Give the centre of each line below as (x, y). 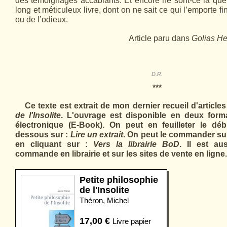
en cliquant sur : (51, 144)
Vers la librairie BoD (136, 144)
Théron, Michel (104, 200)
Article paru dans (160, 38)
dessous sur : (42, 135)
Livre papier (132, 221)
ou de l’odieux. (42, 20)
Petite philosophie (119, 180)
